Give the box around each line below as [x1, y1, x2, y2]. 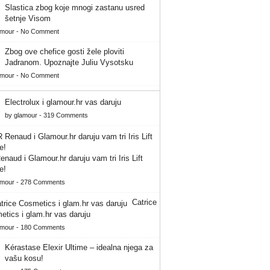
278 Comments [20, 178, 65, 186]
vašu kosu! [5, 253, 43, 263]
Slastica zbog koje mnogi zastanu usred [5, 2, 145, 12]
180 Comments [20, 223, 65, 231]
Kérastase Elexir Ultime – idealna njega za [5, 242, 153, 252]
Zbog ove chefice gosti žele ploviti [5, 46, 124, 56]
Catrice [132, 197, 157, 207]
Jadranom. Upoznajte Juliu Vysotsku [5, 57, 133, 67]
